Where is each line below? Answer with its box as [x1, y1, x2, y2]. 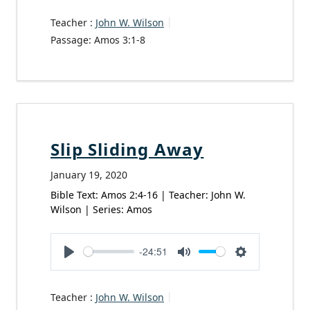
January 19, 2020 [51, 167, 127, 181]
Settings [241, 259, 281, 275]
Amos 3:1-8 [94, 33, 145, 46]
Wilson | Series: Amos [51, 202, 152, 216]
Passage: [51, 33, 91, 46]
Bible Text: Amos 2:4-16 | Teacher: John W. [51, 188, 246, 201]
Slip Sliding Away [51, 137, 204, 161]
